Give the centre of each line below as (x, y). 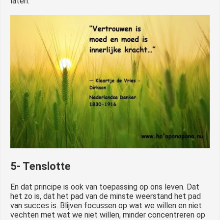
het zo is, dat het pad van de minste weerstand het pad (106, 196)
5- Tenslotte (41, 166)
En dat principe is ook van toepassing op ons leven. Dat (105, 187)
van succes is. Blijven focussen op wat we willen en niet (106, 206)
